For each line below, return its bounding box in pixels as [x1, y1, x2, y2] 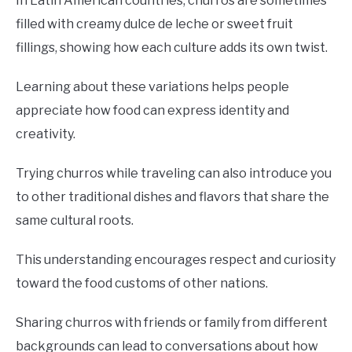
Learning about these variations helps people [16, 79, 289, 95]
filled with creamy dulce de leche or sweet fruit [16, 16, 293, 32]
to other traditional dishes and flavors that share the [16, 189, 329, 205]
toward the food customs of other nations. [16, 276, 268, 291]
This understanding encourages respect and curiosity [16, 252, 335, 268]
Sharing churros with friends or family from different [16, 315, 328, 331]
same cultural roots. [16, 213, 134, 229]
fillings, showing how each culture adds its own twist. [16, 40, 328, 56]
